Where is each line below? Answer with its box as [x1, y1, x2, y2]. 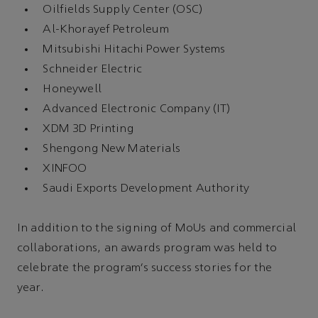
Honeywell [43, 83, 102, 95]
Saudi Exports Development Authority [43, 182, 249, 194]
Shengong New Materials [43, 143, 180, 155]
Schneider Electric [43, 63, 143, 75]
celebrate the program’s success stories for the [17, 262, 273, 274]
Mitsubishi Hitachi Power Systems [43, 43, 226, 55]
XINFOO [43, 163, 87, 175]
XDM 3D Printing [43, 123, 134, 135]
